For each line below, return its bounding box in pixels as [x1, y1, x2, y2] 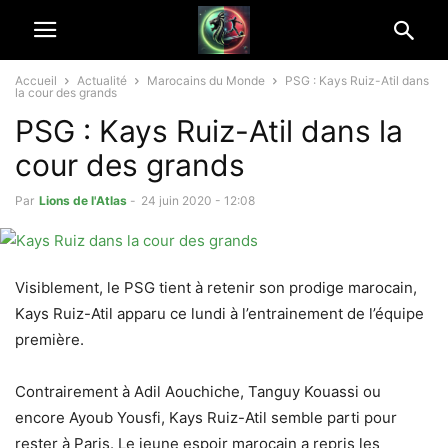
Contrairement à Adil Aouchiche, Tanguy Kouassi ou [15, 382, 381, 401]
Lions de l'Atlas [39, 193, 127, 208]
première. [15, 330, 84, 349]
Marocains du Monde [147, 73, 265, 88]
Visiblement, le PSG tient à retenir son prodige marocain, [15, 278, 417, 297]
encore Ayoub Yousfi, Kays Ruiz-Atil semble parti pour [15, 408, 397, 427]
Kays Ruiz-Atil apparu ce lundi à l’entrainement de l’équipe [15, 304, 424, 323]
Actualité [77, 73, 127, 88]
